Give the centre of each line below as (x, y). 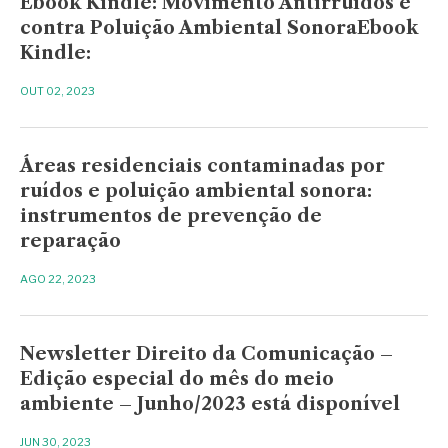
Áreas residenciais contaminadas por (203, 165)
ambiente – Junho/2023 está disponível (210, 403)
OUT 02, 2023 (58, 90)
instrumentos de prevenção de (171, 215)
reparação (71, 240)
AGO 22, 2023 (58, 278)
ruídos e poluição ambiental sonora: (196, 190)
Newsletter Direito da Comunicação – (207, 353)
